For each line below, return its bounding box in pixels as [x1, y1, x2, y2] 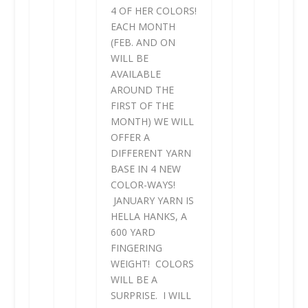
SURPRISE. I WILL [110, 289, 191, 302]
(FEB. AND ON [110, 36, 175, 49]
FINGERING [110, 241, 162, 255]
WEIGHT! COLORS [110, 257, 194, 271]
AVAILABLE [110, 67, 161, 81]
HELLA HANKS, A [110, 210, 187, 223]
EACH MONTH [110, 20, 175, 34]
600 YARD [110, 225, 155, 239]
